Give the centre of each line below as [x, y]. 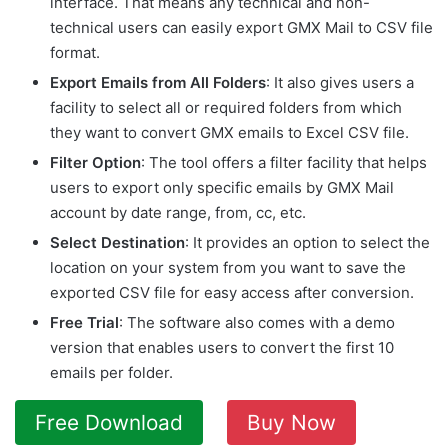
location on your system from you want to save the [228, 267]
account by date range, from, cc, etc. [178, 212]
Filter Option [95, 162]
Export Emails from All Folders [158, 82]
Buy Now [291, 422]
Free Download [109, 422]
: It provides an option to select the [307, 242]
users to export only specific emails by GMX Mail [222, 187]
